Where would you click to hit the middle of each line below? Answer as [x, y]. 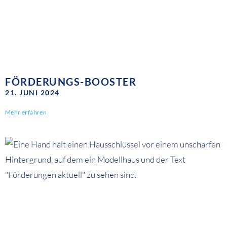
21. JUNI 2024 [32, 93]
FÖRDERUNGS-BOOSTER [71, 82]
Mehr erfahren [26, 112]
